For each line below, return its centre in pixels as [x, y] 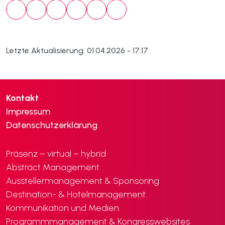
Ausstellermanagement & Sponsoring [83, 181]
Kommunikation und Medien [63, 208]
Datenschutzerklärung [52, 125]
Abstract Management [53, 167]
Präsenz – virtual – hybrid [56, 154]
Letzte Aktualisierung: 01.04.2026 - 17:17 [77, 50]
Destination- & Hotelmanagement [76, 194]
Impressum [28, 111]
